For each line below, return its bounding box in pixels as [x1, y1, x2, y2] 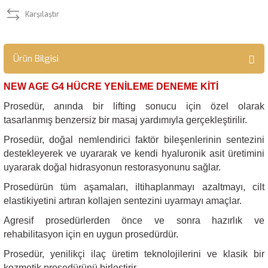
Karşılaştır [25, 9, 59, 19]
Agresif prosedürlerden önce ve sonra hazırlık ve [4, 215, 264, 226]
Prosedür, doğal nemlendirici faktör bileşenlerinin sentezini [4, 135, 264, 145]
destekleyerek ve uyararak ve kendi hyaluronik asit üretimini [4, 148, 264, 159]
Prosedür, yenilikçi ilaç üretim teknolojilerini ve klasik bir [4, 249, 264, 259]
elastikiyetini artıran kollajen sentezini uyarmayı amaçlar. [4, 196, 242, 206]
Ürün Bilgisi [13, 53, 59, 65]
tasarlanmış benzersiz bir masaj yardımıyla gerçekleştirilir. [4, 115, 247, 125]
